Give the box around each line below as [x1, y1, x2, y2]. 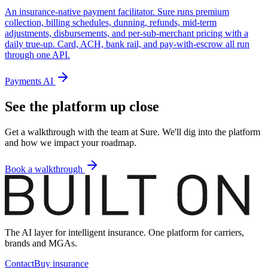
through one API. [5, 50, 70, 60]
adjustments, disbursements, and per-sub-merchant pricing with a [5, 28, 248, 39]
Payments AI [5, 76, 56, 87]
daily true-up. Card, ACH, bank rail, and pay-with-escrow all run [5, 39, 249, 50]
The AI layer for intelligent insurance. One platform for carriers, [5, 227, 244, 238]
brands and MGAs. [5, 238, 77, 249]
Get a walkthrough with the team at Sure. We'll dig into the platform [5, 127, 260, 138]
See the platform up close [5, 99, 159, 115]
